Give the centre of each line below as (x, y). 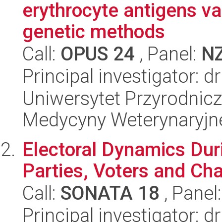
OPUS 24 (98, 54)
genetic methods (94, 31)
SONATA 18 (110, 193)
